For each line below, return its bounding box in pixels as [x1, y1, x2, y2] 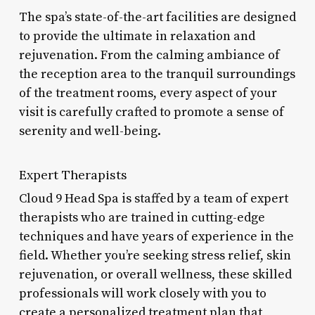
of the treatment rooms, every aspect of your [18, 84, 277, 101]
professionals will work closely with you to [18, 285, 266, 302]
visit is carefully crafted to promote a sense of [18, 103, 284, 120]
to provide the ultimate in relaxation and [18, 27, 255, 44]
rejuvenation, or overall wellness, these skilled [18, 266, 292, 283]
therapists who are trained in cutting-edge [18, 209, 265, 226]
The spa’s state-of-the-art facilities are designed [18, 8, 296, 25]
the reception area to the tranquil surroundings [18, 65, 295, 82]
